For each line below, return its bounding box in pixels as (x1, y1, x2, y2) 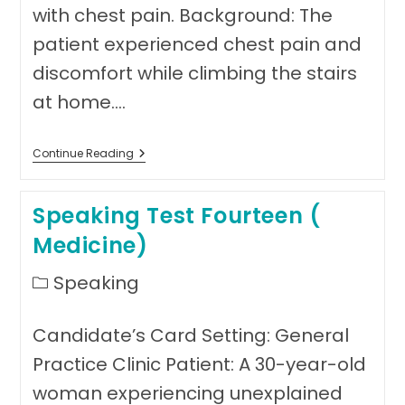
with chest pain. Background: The (32, 3, 333, 28)
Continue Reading (32, 146, 134, 161)
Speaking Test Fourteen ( (32, 201, 321, 231)
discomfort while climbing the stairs (32, 61, 357, 86)
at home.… (32, 89, 126, 115)
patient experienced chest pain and (32, 32, 362, 57)
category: (31, 287, 92, 306)
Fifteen (132, 174, 177, 192)
